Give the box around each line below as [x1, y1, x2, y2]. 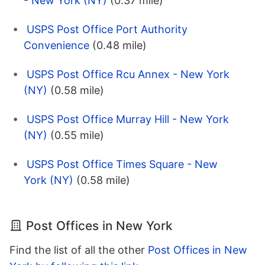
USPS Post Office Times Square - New [27, 157, 218, 170]
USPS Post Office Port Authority [27, 22, 188, 35]
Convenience [24, 38, 89, 51]
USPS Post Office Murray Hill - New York [27, 112, 229, 125]
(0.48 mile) [92, 38, 147, 51]
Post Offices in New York [26, 218, 173, 233]
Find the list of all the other [9, 243, 148, 256]
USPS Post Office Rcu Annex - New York [27, 67, 230, 80]
